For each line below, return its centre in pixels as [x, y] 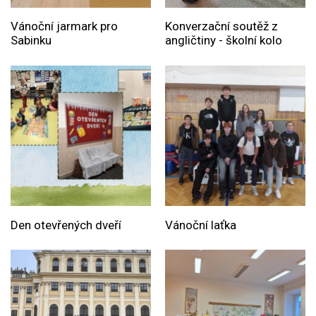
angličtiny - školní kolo [223, 41]
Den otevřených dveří [66, 225]
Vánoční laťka [200, 225]
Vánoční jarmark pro [64, 26]
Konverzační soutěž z [221, 26]
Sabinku [31, 41]
